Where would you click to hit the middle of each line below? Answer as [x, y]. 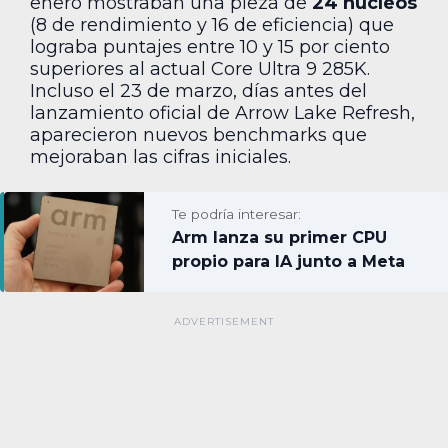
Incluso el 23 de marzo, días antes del [198, 90]
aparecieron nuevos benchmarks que [198, 134]
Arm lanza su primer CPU [279, 237]
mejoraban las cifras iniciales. [160, 156]
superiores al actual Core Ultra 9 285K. [200, 68]
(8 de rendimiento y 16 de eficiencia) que [212, 24]
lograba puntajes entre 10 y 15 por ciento [210, 46]
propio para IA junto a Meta [288, 261]
